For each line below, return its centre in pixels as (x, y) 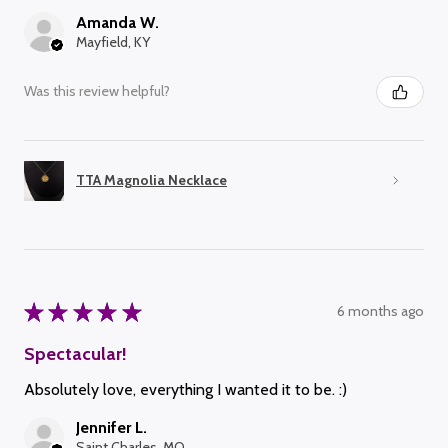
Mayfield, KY (113, 41)
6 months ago (380, 311)
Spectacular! (75, 353)
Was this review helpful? (97, 91)
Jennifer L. (111, 427)
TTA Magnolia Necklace (151, 180)
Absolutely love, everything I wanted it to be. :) (185, 389)
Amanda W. (117, 22)
